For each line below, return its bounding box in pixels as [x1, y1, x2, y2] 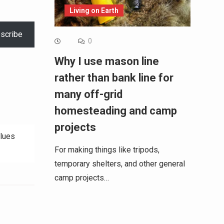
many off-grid [54, 87, 122, 100]
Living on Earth [69, 6, 118, 14]
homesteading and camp [54, 104, 177, 117]
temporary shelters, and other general [54, 158, 185, 168]
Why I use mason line [54, 54, 159, 67]
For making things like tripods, [54, 144, 159, 154]
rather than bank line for [54, 71, 173, 84]
